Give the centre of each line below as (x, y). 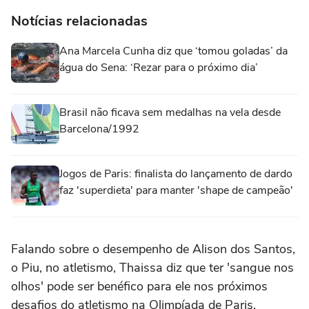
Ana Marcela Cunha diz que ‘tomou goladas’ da (173, 51)
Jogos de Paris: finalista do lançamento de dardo (176, 174)
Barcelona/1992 (99, 129)
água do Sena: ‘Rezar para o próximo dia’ (159, 68)
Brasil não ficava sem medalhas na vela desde (170, 113)
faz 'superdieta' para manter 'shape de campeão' (176, 191)
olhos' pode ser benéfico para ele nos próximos (139, 287)
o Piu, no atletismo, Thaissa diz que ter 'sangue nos (152, 268)
